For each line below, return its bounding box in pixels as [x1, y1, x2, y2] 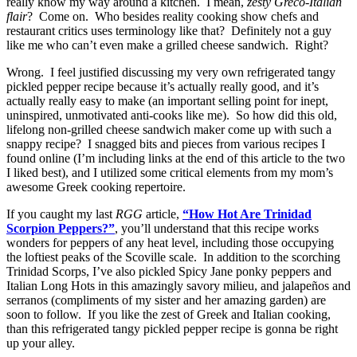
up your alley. [6, 335, 75, 350]
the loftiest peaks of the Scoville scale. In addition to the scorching [6, 249, 340, 264]
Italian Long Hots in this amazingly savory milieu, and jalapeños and [6, 278, 351, 292]
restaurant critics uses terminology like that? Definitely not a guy [6, 23, 331, 37]
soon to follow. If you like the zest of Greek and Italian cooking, [6, 307, 331, 321]
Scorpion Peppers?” [6, 221, 115, 235]
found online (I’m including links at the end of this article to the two [6, 151, 345, 165]
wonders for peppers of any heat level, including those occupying [6, 235, 334, 249]
